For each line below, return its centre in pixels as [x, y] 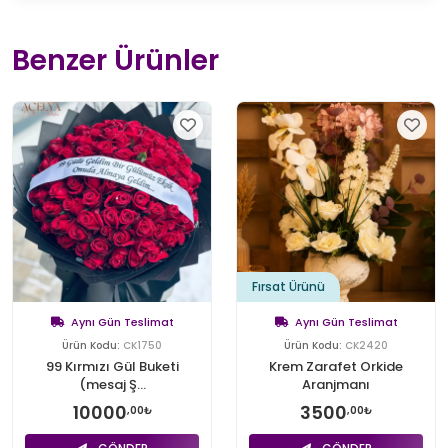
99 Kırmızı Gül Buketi [112, 366]
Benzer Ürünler [115, 60]
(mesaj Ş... [112, 384]
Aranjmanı [336, 384]
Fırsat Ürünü [288, 286]
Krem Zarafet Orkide [336, 366]
